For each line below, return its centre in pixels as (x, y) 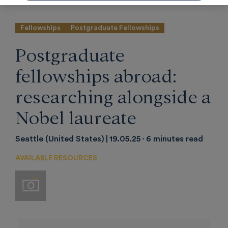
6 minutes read (175, 139)
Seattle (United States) (60, 139)
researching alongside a (113, 95)
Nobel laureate (76, 116)
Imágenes (57, 181)
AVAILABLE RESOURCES (56, 158)
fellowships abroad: (96, 74)
